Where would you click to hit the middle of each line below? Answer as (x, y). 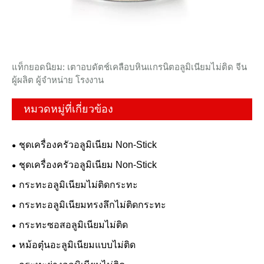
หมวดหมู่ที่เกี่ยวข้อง (68, 109)
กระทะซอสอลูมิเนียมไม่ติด (73, 225)
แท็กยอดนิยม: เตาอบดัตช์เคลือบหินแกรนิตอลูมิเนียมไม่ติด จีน (129, 67)
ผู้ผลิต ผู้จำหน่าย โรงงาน (58, 80)
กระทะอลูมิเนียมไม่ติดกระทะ (78, 184)
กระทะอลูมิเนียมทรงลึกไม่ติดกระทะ (93, 204)
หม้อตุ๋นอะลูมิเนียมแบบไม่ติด (77, 245)
